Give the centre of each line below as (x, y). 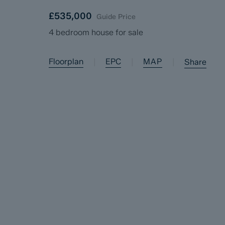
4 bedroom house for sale (96, 32)
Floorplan (66, 62)
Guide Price (116, 17)
